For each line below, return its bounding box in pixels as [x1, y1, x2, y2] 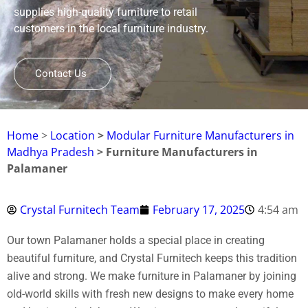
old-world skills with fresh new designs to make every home [7, 287, 294, 301]
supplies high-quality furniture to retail [14, 5, 197, 19]
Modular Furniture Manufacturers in [107, 128, 294, 144]
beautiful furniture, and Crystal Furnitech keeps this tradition [7, 252, 297, 265]
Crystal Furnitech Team [20, 202, 140, 218]
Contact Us [35, 67, 87, 80]
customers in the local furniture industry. [14, 21, 208, 35]
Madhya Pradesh [7, 144, 94, 160]
